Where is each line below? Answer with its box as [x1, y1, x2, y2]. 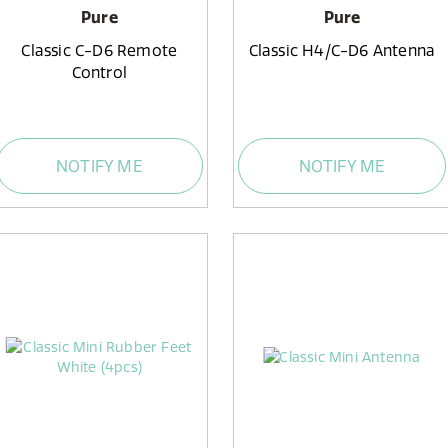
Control [71, 62, 128, 82]
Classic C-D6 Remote [21, 40, 178, 60]
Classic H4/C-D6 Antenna [248, 40, 436, 60]
